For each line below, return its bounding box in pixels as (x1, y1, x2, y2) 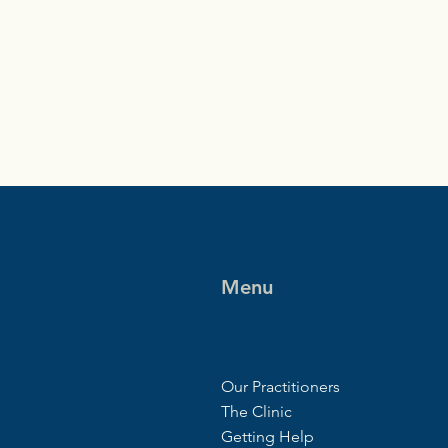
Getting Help (221, 427, 315, 446)
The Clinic (221, 402, 293, 421)
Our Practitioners (221, 377, 341, 396)
